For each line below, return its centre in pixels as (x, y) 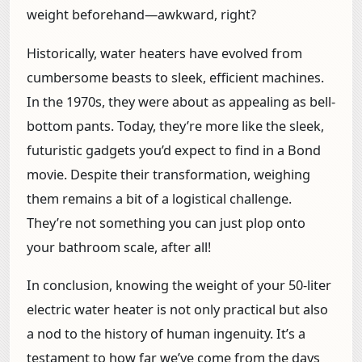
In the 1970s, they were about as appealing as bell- (181, 101)
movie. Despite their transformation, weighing (168, 174)
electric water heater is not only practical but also (177, 310)
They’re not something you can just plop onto (166, 223)
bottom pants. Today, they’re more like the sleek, (175, 126)
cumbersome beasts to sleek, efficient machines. (175, 77)
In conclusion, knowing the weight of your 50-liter (179, 286)
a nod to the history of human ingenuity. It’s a (166, 334)
